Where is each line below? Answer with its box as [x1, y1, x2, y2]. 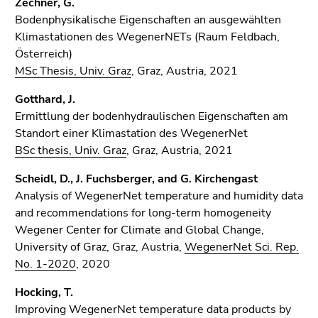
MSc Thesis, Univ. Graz [15, 63, 131, 79]
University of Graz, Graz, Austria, [15, 239, 185, 255]
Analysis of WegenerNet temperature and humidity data [15, 188, 303, 204]
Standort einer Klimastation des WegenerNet [15, 126, 248, 141]
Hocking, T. [15, 285, 73, 300]
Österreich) [15, 46, 72, 62]
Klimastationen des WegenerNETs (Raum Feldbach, [15, 29, 280, 45]
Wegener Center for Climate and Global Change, [15, 222, 264, 238]
